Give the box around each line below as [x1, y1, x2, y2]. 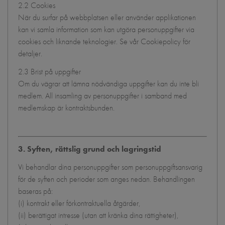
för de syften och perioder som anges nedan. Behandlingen [18, 174, 195, 184]
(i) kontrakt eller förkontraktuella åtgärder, [18, 198, 141, 208]
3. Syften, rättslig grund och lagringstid [18, 144, 161, 154]
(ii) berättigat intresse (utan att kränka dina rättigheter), [18, 210, 179, 220]
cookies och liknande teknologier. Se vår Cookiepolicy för [18, 36, 190, 47]
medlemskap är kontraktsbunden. [18, 102, 115, 113]
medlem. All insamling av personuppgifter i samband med [18, 90, 187, 101]
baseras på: [18, 186, 53, 196]
